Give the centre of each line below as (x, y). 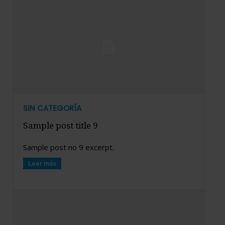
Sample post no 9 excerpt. (69, 147)
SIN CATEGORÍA (52, 108)
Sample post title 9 (61, 126)
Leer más (42, 164)
